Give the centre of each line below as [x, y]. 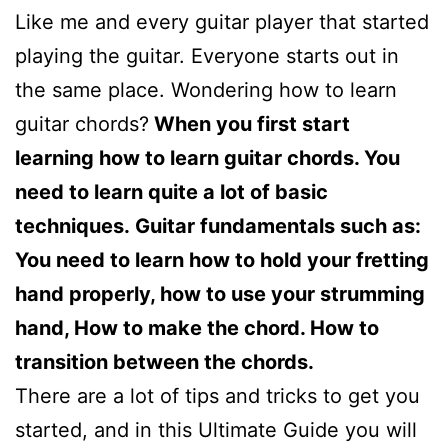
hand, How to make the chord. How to [197, 327]
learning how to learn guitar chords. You [207, 157]
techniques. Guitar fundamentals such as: [218, 225]
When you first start [249, 123]
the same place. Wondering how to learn [206, 89]
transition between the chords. [167, 361]
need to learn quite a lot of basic [171, 191]
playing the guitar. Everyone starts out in [207, 55]
